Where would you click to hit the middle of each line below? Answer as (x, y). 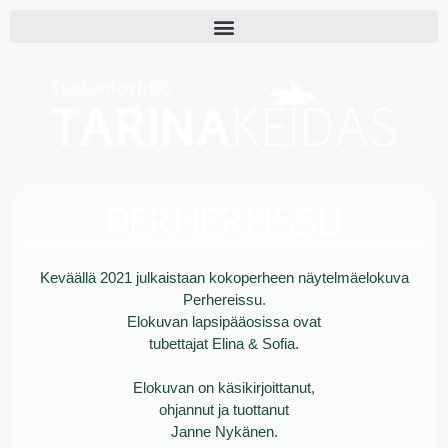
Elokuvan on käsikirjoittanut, (224, 388)
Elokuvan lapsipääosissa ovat (224, 321)
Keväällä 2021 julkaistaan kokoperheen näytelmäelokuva (224, 277)
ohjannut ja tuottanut (224, 410)
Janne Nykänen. (224, 432)
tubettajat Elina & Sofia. (224, 343)
